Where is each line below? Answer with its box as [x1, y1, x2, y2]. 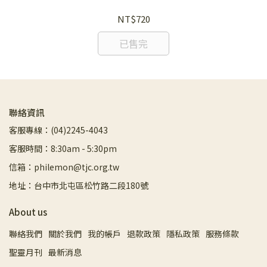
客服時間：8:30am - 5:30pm [9, 142, 117, 155]
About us [9, 206, 47, 219]
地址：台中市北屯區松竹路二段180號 [9, 179, 148, 192]
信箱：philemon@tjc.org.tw [9, 161, 119, 173]
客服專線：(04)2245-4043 [9, 124, 108, 136]
